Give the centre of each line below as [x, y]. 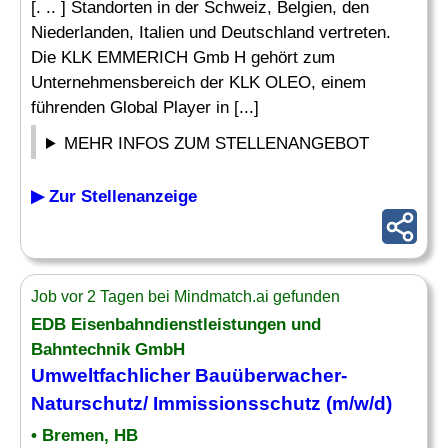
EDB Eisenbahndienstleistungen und [176, 324]
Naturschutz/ [92, 403]
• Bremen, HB [84, 435]
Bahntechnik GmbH [108, 349]
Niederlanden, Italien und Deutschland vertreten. [211, 32]
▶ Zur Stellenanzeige [114, 196]
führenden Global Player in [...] [145, 107]
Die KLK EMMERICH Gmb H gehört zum [183, 57]
